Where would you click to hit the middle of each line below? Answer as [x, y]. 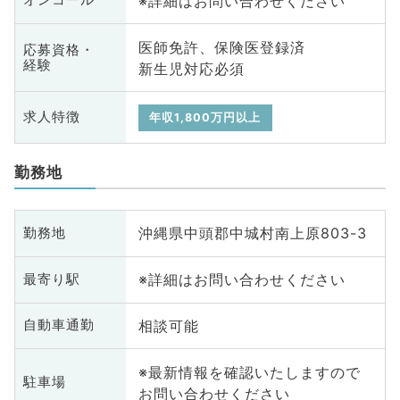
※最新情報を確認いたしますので [249, 372]
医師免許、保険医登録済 [221, 47]
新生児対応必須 [191, 68]
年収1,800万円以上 [205, 117]
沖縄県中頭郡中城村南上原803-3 [252, 233]
